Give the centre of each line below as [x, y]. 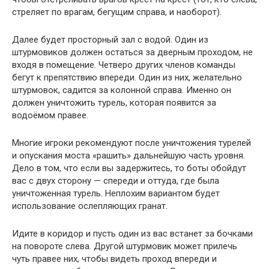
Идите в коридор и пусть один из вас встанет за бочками [132, 234]
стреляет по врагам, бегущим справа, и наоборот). [117, 12]
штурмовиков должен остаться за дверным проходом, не [132, 53]
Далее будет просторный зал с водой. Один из [110, 40]
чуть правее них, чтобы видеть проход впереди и [114, 259]
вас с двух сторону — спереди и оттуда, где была [116, 181]
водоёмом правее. [50, 116]
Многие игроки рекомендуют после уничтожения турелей [131, 143]
